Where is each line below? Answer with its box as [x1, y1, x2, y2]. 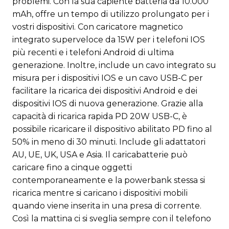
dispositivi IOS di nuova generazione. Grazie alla [12, 99, 203, 109]
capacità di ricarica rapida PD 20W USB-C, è [12, 111, 187, 122]
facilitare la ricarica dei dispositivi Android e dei [12, 86, 197, 96]
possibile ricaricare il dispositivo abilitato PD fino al [12, 124, 212, 134]
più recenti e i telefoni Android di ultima [12, 48, 174, 58]
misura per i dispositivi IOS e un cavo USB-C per [12, 73, 203, 83]
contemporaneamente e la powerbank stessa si [12, 175, 205, 186]
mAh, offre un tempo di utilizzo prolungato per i [12, 9, 209, 19]
